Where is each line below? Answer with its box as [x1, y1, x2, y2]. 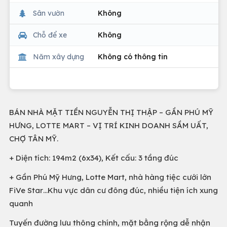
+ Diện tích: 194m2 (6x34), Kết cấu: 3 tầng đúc [9, 153, 178, 163]
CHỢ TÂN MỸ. [9, 134, 58, 143]
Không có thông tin [98, 52, 168, 61]
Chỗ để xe [33, 30, 67, 40]
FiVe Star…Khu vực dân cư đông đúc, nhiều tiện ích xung [9, 185, 218, 195]
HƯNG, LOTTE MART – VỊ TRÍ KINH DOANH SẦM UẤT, [9, 121, 208, 130]
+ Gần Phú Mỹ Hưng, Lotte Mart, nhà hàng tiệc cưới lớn [9, 172, 211, 182]
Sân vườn [33, 8, 64, 18]
